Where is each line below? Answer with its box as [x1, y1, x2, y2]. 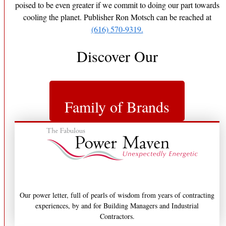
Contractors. [99, 211, 135, 221]
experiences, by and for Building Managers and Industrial [35, 201, 199, 211]
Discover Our [76, 45, 158, 66]
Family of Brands [65, 96, 169, 117]
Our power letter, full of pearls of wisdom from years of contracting [20, 190, 214, 200]
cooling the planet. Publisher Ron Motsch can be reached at [23, 11, 211, 22]
